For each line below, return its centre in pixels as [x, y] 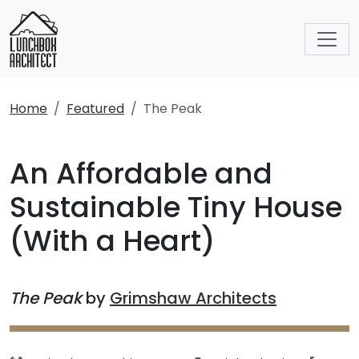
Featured [95, 109]
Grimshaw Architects [193, 298]
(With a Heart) [113, 241]
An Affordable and [141, 173]
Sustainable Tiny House [176, 207]
